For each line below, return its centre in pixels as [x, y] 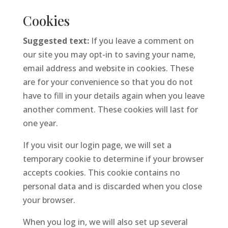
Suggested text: [57, 41]
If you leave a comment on [142, 41]
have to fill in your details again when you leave [113, 96]
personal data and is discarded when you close [112, 186]
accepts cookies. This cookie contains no [101, 173]
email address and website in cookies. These [108, 68]
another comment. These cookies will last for [110, 109]
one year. [40, 123]
